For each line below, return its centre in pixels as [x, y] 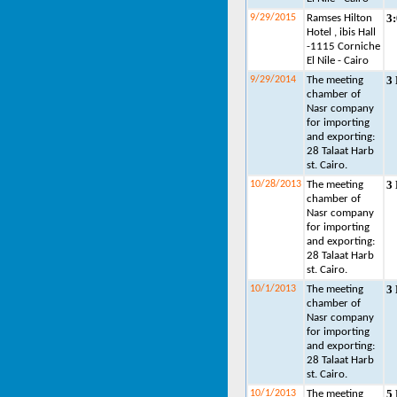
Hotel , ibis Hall [341, 32]
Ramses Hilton [339, 18]
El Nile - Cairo [338, 61]
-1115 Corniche [343, 47]
